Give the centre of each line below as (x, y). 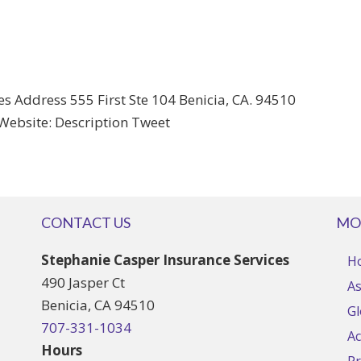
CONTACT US (85, 222)
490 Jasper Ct (83, 282)
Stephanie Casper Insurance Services (165, 260)
